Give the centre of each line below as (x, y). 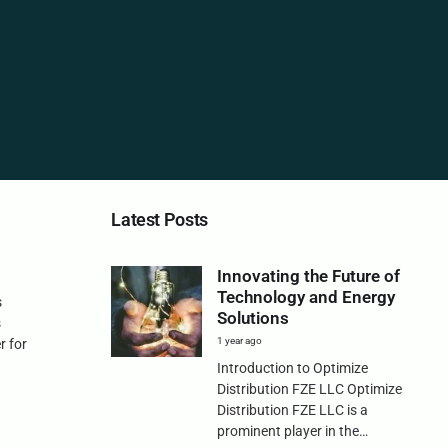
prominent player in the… (292, 431)
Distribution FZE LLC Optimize (309, 389)
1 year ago (239, 341)
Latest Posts (159, 220)
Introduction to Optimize (292, 368)
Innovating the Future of (308, 276)
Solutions (252, 318)
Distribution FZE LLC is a (292, 410)
